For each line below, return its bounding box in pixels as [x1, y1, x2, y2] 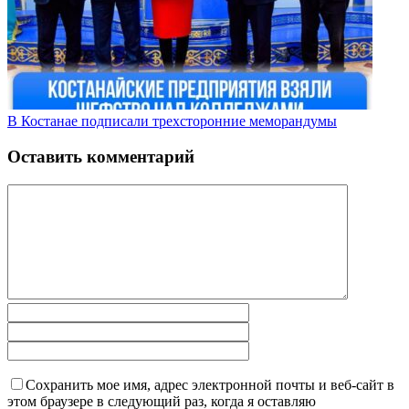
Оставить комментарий [7, 146, 194, 166]
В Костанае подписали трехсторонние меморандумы [7, 113, 337, 130]
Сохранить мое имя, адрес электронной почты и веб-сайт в [26, 376, 394, 393]
